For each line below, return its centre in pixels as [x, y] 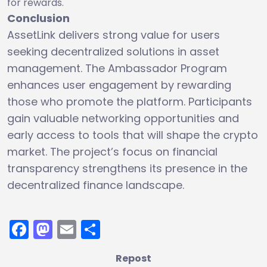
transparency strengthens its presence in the [127, 168]
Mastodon [100, 229]
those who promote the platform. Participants [130, 101]
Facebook [74, 229]
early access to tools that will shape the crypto [133, 135]
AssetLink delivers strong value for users [114, 35]
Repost [133, 258]
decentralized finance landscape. [96, 185]
